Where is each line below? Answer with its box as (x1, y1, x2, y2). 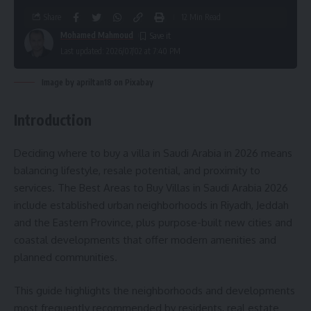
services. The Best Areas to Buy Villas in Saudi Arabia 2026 (14, 181, 288, 195)
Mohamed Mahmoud (60, 29, 133, 40)
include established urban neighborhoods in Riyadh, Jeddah (14, 199, 289, 212)
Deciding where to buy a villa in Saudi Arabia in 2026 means (14, 146, 292, 160)
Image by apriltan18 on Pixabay (42, 76, 153, 87)
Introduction (14, 110, 92, 129)
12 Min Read (181, 12, 221, 23)
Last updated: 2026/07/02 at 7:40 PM (60, 45, 180, 56)
